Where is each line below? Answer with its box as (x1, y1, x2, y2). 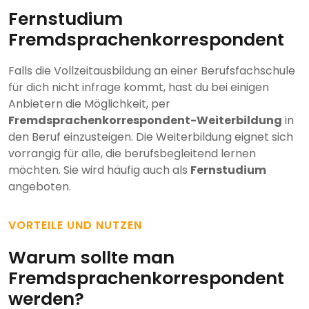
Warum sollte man (8, 246, 175, 270)
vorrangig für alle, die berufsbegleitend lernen (8, 146, 256, 162)
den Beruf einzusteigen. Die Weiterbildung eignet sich (8, 129, 293, 146)
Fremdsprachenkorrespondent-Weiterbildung (8, 112, 282, 129)
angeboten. (8, 179, 71, 195)
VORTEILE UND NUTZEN (8, 217, 142, 234)
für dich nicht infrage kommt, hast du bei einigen (8, 79, 269, 96)
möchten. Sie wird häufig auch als (8, 162, 190, 179)
